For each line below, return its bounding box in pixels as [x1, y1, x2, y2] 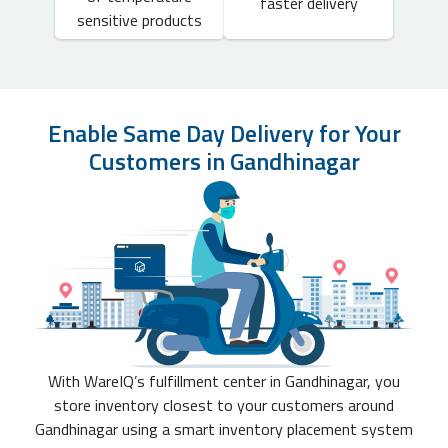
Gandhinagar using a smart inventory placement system [35, 417, 413, 442]
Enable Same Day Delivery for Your [47, 114, 401, 151]
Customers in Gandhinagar [88, 142, 360, 179]
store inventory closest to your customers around [54, 393, 394, 418]
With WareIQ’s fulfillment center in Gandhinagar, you [48, 369, 400, 394]
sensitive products [77, 7, 202, 32]
